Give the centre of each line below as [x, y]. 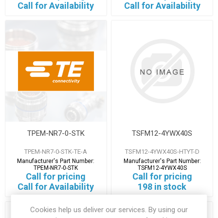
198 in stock [162, 186]
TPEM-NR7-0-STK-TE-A [56, 151]
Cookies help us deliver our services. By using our [109, 210]
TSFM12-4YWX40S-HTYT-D [162, 151]
